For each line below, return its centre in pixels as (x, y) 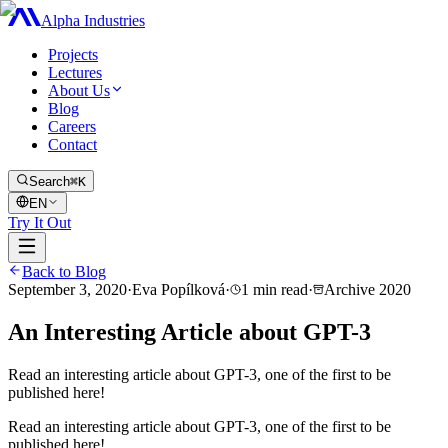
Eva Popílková (178, 289)
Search (49, 181)
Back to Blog (64, 271)
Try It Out (39, 222)
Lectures (75, 72)
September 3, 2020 (67, 289)
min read (280, 289)
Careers (72, 126)
